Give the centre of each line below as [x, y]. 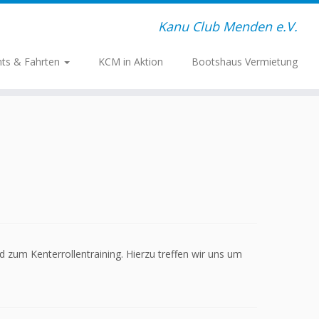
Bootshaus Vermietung [244, 62]
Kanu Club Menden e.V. [228, 26]
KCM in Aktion [130, 62]
